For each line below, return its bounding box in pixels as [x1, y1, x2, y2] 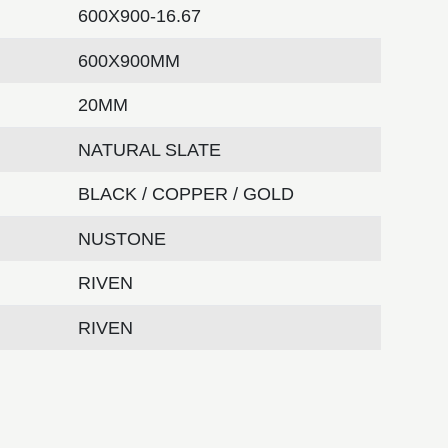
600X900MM [78, 50, 181, 71]
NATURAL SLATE [78, 139, 222, 160]
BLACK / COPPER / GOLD [78, 183, 295, 204]
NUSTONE [78, 228, 167, 249]
